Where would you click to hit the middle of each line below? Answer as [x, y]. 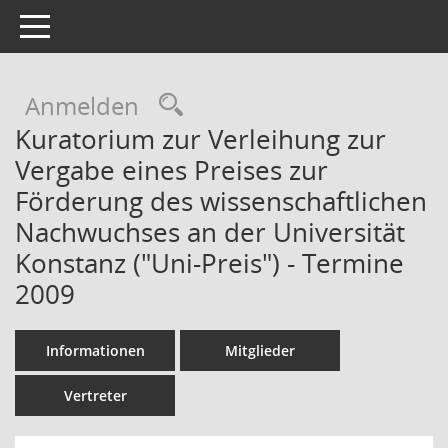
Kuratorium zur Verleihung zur [200, 139]
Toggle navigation [78, 24]
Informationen [95, 350]
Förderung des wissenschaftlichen [221, 201]
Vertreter [95, 395]
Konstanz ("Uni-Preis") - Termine [209, 263]
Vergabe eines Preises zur [171, 170]
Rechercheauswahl [286, 104]
